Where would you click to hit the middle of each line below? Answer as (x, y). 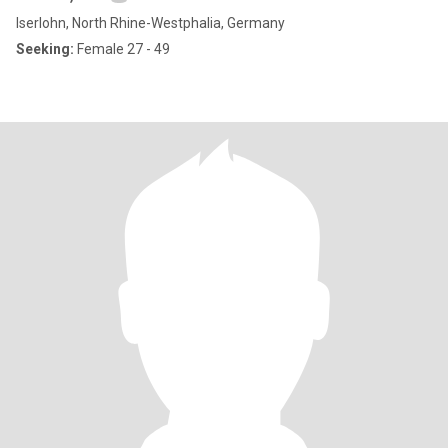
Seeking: (45, 49)
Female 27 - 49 (122, 49)
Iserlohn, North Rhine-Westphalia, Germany (150, 23)
